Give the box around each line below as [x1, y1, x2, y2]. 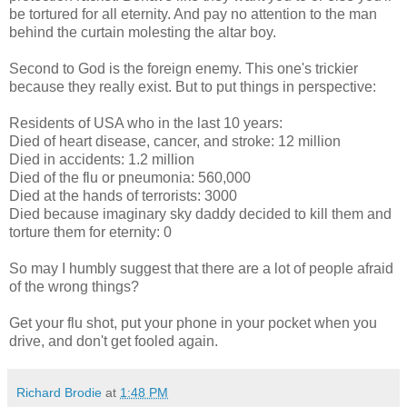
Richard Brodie [16, 385, 102, 401]
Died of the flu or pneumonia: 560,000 [9, 170, 251, 186]
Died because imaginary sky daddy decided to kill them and [9, 206, 392, 223]
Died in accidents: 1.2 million [9, 152, 194, 168]
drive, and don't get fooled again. [9, 333, 218, 350]
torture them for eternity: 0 [9, 224, 172, 241]
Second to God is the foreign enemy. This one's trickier [9, 61, 358, 77]
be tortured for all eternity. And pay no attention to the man [9, 6, 377, 23]
